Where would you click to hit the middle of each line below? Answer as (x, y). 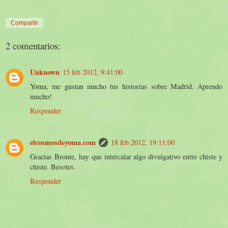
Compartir (24, 23)
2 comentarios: (33, 45)
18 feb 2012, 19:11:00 (143, 142)
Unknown (45, 72)
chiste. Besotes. (53, 167)
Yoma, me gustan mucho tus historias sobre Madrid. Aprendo (126, 87)
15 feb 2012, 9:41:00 (93, 72)
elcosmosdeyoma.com (63, 142)
